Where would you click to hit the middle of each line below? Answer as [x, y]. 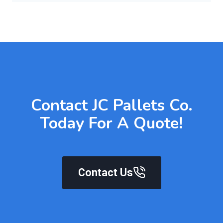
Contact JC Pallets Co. [111, 105]
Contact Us [105, 172]
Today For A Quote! [111, 123]
